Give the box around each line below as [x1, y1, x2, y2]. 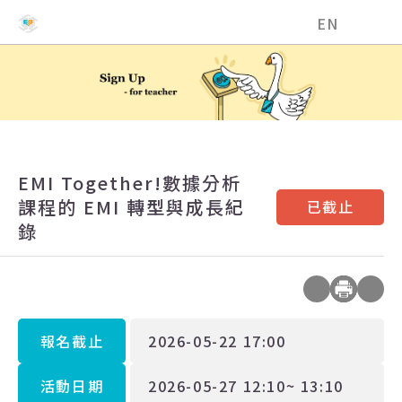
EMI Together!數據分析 [18, 170, 241, 196]
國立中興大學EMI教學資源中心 [58, 13, 279, 34]
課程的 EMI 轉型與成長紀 [18, 194, 245, 220]
